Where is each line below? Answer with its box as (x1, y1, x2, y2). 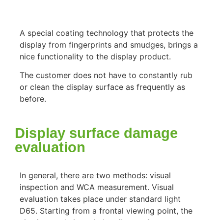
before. (20, 94, 46, 104)
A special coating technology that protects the (20, 27, 193, 38)
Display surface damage (15, 125, 178, 141)
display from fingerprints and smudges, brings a (20, 39, 198, 50)
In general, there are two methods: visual (20, 170, 171, 181)
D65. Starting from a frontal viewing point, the (20, 206, 192, 216)
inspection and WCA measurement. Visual (20, 182, 174, 192)
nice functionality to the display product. (20, 51, 171, 61)
